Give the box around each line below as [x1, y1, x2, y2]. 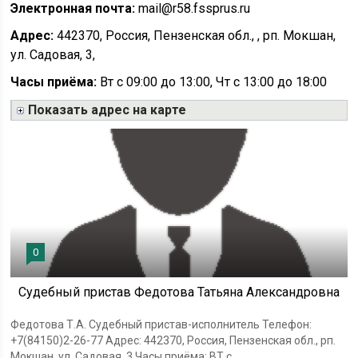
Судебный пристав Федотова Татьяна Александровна [18, 284, 340, 300]
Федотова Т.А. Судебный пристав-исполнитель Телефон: [10, 317, 312, 331]
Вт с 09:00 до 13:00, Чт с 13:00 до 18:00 [97, 74, 328, 89]
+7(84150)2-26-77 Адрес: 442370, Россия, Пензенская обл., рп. [10, 333, 336, 347]
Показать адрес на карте [28, 102, 187, 117]
